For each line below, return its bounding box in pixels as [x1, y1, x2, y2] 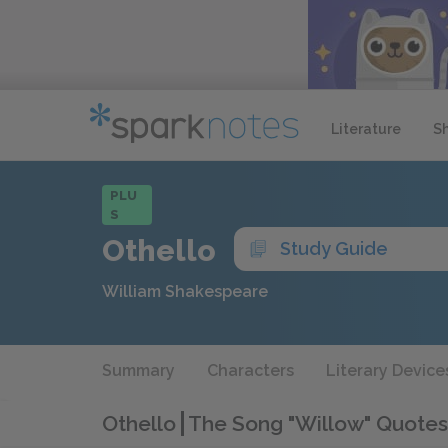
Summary [102, 361, 175, 380]
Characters [207, 361, 294, 380]
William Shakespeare [102, 282, 268, 301]
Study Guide [280, 238, 388, 259]
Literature [331, 120, 401, 137]
